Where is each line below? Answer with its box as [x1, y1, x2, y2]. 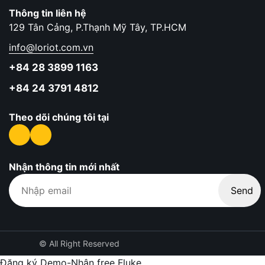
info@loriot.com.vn [9, 41, 93, 53]
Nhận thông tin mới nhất [9, 161, 119, 173]
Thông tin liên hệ [9, 7, 86, 19]
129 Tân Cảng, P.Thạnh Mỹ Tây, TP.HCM [9, 21, 186, 33]
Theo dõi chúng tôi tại [9, 111, 109, 123]
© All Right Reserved [39, 238, 119, 248]
